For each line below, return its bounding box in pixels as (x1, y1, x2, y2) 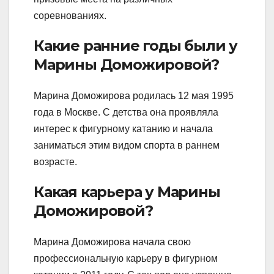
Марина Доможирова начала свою (34, 237, 191, 248)
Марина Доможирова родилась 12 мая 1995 (34, 91, 234, 102)
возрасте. (34, 157, 77, 168)
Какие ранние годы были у (34, 36, 238, 54)
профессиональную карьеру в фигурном (34, 253, 218, 264)
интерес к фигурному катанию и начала (34, 124, 213, 135)
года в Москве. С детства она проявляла (34, 107, 218, 118)
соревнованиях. (34, 10, 106, 21)
